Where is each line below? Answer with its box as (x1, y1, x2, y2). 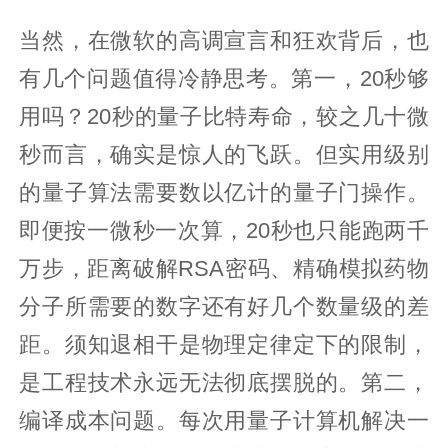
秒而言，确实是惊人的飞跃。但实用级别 (19, 142, 429, 167)
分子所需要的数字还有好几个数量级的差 (19, 294, 429, 319)
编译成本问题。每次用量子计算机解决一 (19, 408, 429, 433)
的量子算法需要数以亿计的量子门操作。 (19, 180, 429, 205)
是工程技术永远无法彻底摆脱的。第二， (19, 370, 429, 395)
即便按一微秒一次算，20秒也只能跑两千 (19, 218, 429, 243)
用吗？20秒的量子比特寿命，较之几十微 (19, 104, 429, 129)
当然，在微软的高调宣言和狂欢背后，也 (19, 28, 429, 53)
